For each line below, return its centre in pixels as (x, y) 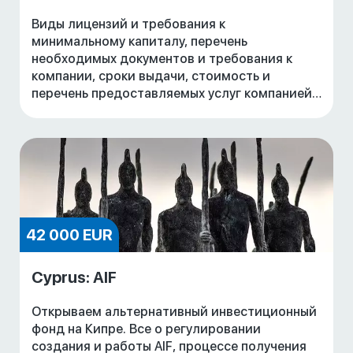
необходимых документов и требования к (162, 59)
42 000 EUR (69, 235)
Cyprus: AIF (74, 278)
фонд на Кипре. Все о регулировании (80, 329)
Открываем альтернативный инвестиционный (174, 312)
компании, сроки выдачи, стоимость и (151, 76)
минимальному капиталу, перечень (139, 42)
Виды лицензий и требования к (128, 24)
